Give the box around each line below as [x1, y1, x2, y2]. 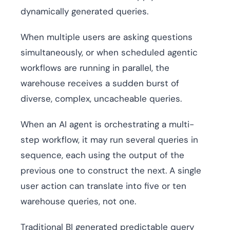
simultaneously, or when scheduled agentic [21, 47, 198, 59]
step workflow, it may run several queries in [21, 134, 198, 146]
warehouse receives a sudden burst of [21, 78, 179, 89]
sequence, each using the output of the [21, 149, 184, 161]
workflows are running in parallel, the [21, 62, 169, 74]
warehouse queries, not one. [21, 196, 136, 207]
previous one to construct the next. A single [21, 165, 201, 177]
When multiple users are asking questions [21, 31, 193, 43]
